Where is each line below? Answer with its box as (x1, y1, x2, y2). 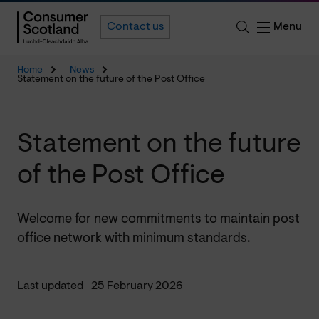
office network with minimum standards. (17, 231, 250, 246)
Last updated (17, 280, 83, 292)
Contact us (107, 21, 164, 33)
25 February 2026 (91, 280, 183, 292)
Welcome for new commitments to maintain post (17, 212, 300, 226)
